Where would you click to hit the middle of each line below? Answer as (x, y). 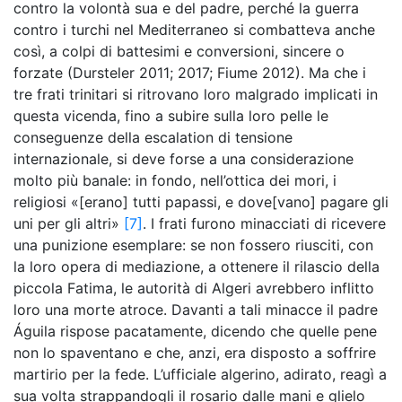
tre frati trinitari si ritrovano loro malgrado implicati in (196, 94)
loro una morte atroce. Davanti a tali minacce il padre (196, 310)
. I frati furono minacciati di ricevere (264, 223)
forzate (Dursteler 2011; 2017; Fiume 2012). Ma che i (190, 73)
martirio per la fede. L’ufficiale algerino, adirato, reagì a (200, 374)
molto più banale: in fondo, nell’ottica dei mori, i (175, 180)
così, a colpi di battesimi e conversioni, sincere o (179, 51)
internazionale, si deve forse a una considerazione (184, 159)
